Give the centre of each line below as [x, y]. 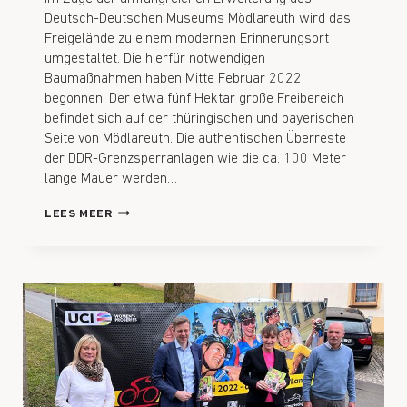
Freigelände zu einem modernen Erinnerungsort [187, 40]
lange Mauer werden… [111, 179]
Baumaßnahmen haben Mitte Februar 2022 [173, 79]
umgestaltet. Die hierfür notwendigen [155, 60]
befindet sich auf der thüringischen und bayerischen [199, 119]
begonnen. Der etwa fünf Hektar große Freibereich [194, 99]
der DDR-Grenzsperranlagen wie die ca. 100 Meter [195, 159]
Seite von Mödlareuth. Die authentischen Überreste [195, 139]
